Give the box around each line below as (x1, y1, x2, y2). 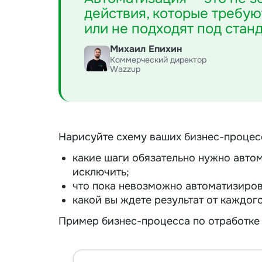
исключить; (73, 165, 129, 178)
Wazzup (110, 63, 140, 74)
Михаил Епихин (110, 42, 182, 55)
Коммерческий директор (110, 54, 206, 65)
